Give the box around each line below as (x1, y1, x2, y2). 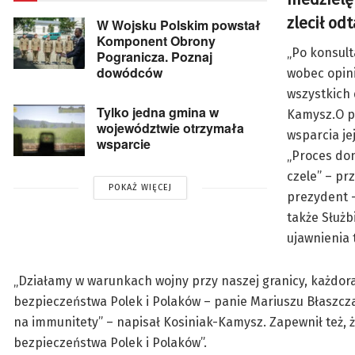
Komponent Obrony (97, 32, 216, 51)
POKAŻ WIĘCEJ (109, 182, 172, 193)
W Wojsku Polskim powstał (97, 16, 261, 35)
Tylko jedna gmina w (97, 103, 219, 122)
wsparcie (97, 135, 151, 154)
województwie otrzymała (97, 119, 244, 138)
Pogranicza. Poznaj (97, 48, 212, 67)
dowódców (97, 63, 162, 82)
